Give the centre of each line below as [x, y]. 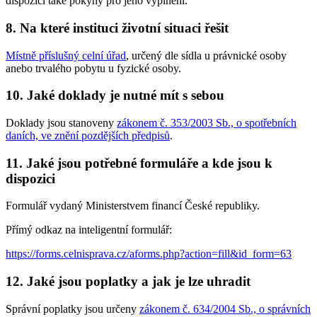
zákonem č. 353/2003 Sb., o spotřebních [207, 122]
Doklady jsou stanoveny [61, 122]
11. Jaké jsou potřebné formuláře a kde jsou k [139, 163]
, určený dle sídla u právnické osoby [206, 55]
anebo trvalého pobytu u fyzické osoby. [93, 68]
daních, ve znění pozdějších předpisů [88, 135]
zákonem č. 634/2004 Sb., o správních [225, 309]
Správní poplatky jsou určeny [73, 309]
